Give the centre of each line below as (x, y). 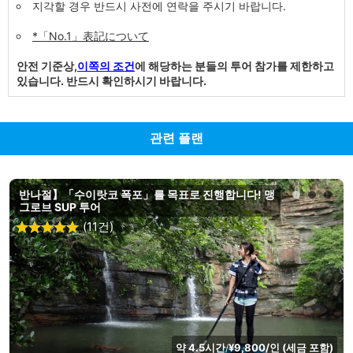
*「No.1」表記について (91, 35)
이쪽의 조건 (106, 65)
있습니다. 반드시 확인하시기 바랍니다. (111, 80)
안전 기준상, (47, 65)
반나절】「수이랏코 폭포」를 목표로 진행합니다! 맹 (147, 194)
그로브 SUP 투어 (60, 206)
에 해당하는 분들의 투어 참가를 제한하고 (234, 65)
